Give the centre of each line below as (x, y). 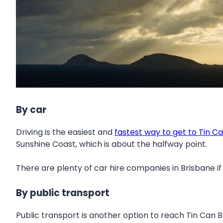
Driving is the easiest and (65, 132)
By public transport (63, 193)
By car (31, 110)
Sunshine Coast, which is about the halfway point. (111, 144)
